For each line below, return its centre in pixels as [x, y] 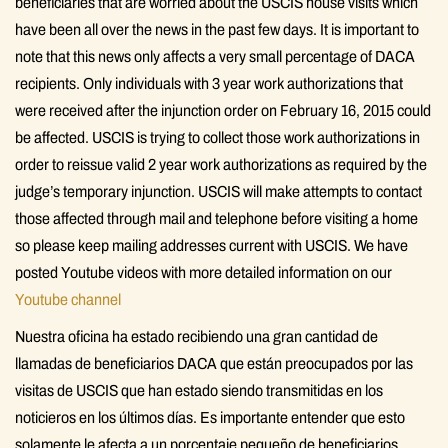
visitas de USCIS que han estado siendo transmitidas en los [199, 390]
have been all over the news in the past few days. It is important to [217, 29]
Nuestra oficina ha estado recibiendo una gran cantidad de [196, 336]
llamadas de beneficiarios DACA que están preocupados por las [214, 363]
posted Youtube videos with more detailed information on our [203, 272]
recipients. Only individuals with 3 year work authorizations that [209, 83]
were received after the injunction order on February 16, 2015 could [223, 110]
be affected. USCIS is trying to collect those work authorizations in [217, 137]
